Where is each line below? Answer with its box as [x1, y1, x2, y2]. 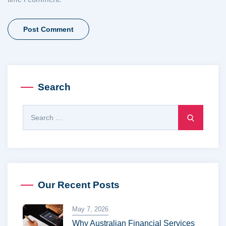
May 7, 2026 [72, 205, 108, 213]
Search [38, 82, 71, 92]
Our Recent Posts [38, 180, 120, 190]
